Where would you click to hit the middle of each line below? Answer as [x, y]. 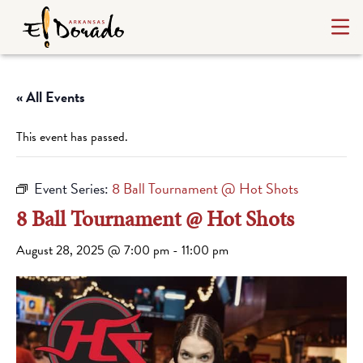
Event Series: [73, 188]
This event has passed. [72, 137]
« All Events [51, 97]
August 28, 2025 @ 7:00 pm [93, 250]
